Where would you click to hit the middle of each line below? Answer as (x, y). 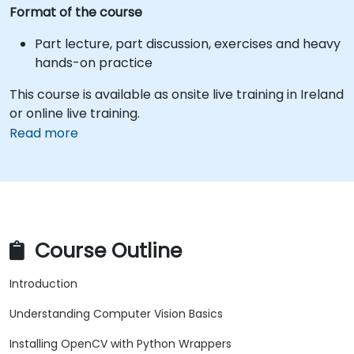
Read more (44, 133)
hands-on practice (94, 63)
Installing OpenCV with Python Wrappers (121, 344)
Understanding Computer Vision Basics (116, 314)
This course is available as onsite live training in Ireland (177, 94)
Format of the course (76, 12)
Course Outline (105, 251)
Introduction (43, 284)
